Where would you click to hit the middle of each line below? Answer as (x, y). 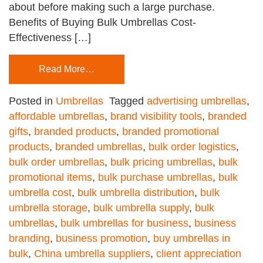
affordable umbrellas (57, 117)
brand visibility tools (156, 117)
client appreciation (199, 254)
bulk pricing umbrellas (161, 162)
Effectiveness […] (50, 38)
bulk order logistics (192, 147)
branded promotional (171, 132)
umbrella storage (48, 208)
